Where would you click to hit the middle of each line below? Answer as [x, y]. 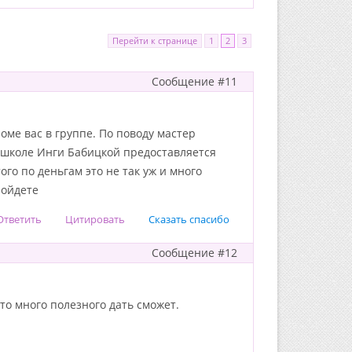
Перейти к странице [155, 40]
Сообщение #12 [194, 253]
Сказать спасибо [189, 219]
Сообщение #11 [194, 81]
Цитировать [95, 219]
